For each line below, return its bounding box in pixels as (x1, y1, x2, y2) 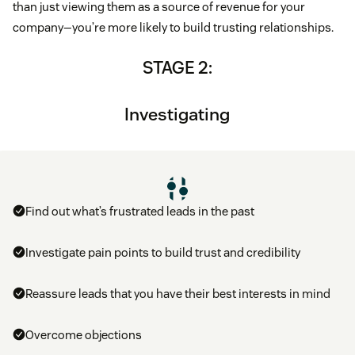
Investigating (124, 103, 231, 126)
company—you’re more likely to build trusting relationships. (13, 20, 334, 36)
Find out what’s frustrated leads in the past (25, 204, 254, 219)
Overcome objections (25, 327, 142, 343)
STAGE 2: (143, 56, 212, 79)
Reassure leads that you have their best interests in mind (25, 286, 330, 302)
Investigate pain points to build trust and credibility (25, 245, 300, 261)
